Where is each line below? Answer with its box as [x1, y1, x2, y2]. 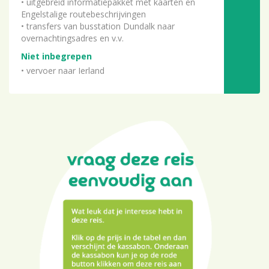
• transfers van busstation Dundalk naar [21, 20, 175, 32]
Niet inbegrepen [21, 50, 92, 62]
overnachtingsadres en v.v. [21, 32, 124, 44]
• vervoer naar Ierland [21, 65, 104, 77]
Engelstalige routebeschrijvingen [21, 8, 146, 20]
